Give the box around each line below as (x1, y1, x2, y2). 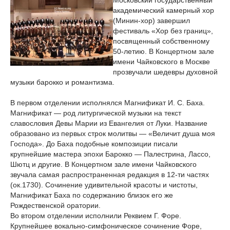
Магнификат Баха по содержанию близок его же (10, 191, 173, 199)
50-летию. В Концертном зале (113, 47, 214, 55)
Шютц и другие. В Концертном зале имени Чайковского (10, 160, 197, 168)
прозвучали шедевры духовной (113, 68, 218, 76)
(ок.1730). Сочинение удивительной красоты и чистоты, (10, 181, 198, 189)
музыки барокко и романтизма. (10, 78, 114, 86)
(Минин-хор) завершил (113, 16, 190, 25)
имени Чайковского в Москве (113, 57, 210, 66)
